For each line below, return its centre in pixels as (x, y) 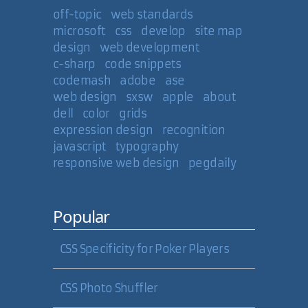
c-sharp (74, 64)
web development (150, 47)
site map (219, 31)
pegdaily (212, 163)
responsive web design (116, 163)
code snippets (143, 64)
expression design (103, 130)
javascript (80, 146)
